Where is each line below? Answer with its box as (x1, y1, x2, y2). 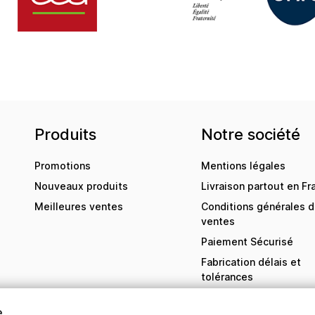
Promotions (34, 159, 91, 172)
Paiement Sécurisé (201, 235, 294, 247)
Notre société (201, 124, 301, 143)
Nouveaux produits (34, 179, 128, 192)
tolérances (201, 270, 254, 283)
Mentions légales (201, 159, 286, 172)
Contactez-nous (201, 290, 281, 303)
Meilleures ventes (34, 200, 123, 212)
